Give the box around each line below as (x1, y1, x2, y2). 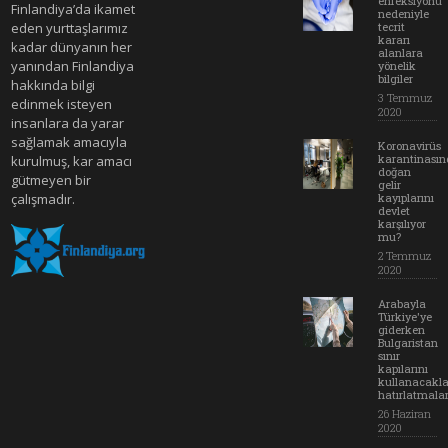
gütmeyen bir (11, 171, 92, 189)
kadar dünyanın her (11, 38, 133, 56)
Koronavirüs (378, 138, 442, 153)
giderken (378, 322, 426, 337)
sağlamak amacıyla (11, 133, 128, 151)
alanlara (378, 45, 424, 60)
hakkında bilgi (11, 76, 96, 94)
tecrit (378, 19, 406, 34)
